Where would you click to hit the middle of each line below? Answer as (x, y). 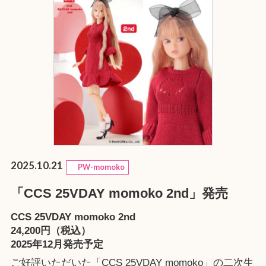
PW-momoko (98, 167)
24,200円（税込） (50, 231)
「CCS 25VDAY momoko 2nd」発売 (119, 193)
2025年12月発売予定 (57, 245)
